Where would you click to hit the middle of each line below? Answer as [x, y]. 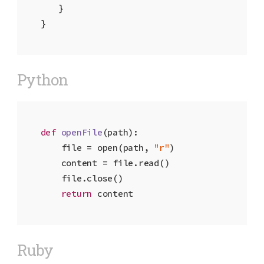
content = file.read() [105, 163]
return [77, 194]
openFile [82, 133]
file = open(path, [97, 148]
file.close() [82, 179]
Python [42, 80]
